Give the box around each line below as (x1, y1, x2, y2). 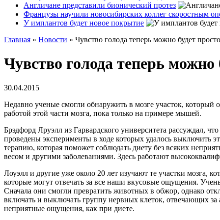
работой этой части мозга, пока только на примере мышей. (4, 109, 201, 117)
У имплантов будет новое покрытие (24, 19, 144, 27)
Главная (4, 35, 30, 44)
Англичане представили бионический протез (24, 1, 176, 9)
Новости (38, 35, 67, 44)
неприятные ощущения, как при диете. (4, 204, 135, 213)
